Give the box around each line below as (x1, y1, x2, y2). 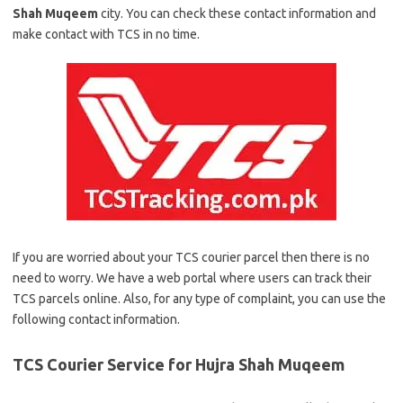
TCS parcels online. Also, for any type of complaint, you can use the (13, 291, 386, 306)
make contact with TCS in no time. (13, 27, 200, 41)
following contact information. (13, 312, 180, 327)
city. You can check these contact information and (98, 6, 376, 21)
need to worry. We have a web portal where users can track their (13, 271, 372, 285)
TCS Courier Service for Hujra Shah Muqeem (13, 355, 345, 373)
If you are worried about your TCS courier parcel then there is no (13, 250, 370, 264)
